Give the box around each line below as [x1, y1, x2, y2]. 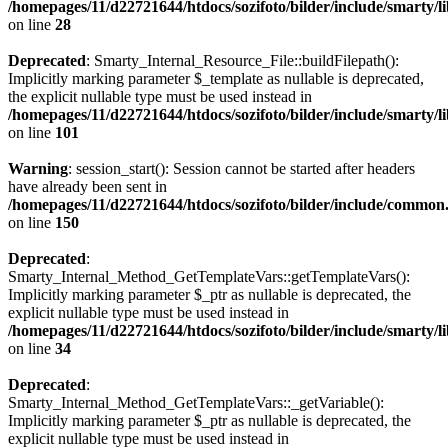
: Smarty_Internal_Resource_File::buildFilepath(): [86, 52, 399, 69]
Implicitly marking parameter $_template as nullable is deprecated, [8, 70, 424, 87]
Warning [8, 160, 68, 177]
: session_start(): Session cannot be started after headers [68, 160, 415, 177]
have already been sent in [8, 178, 167, 195]
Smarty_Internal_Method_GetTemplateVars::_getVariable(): [8, 394, 384, 411]
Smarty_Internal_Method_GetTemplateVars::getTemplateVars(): [8, 268, 410, 285]
